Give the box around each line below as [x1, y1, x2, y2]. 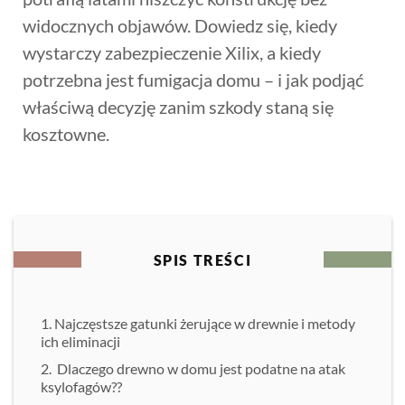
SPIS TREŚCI [153, 251, 252, 268]
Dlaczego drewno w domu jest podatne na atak [54, 360, 345, 377]
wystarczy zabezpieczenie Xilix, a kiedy [23, 42, 321, 63]
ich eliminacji [41, 333, 120, 350]
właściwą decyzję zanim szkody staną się [23, 96, 334, 118]
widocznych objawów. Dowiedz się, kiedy [23, 14, 337, 36]
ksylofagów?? [41, 378, 122, 395]
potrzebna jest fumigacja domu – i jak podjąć [23, 69, 363, 90]
